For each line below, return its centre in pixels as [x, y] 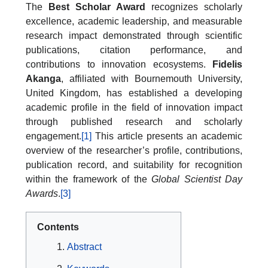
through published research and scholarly [134, 122]
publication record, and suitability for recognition [134, 165]
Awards [42, 194]
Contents [58, 227]
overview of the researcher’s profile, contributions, [134, 151]
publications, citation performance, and [134, 50]
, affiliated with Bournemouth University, [152, 79]
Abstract [84, 247]
